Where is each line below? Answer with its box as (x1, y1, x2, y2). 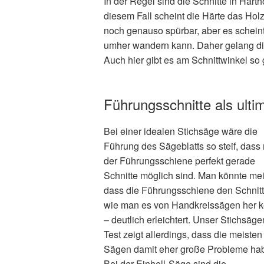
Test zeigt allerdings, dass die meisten (103, 227, 262, 242)
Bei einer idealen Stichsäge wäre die (103, 124, 258, 138)
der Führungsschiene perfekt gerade (103, 154, 255, 168)
